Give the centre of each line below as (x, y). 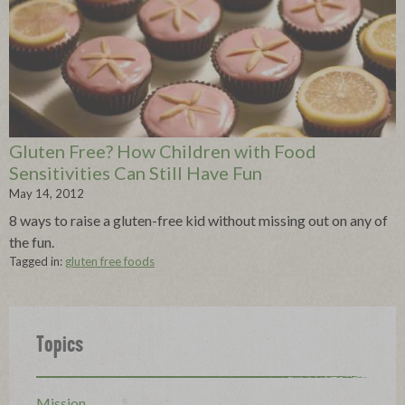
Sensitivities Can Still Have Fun (136, 173)
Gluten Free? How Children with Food (163, 151)
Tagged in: (37, 262)
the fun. (32, 242)
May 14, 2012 (47, 194)
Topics (60, 348)
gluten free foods (110, 262)
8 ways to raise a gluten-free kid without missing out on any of (198, 221)
